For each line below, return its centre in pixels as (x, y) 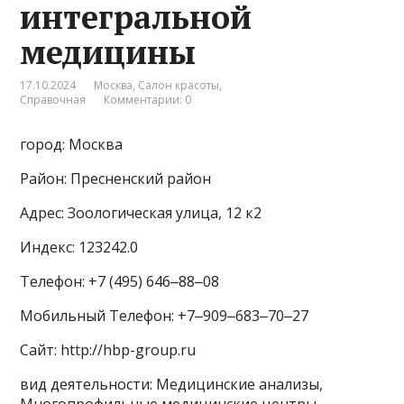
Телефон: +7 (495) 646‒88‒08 (120, 281)
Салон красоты (179, 85)
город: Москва (72, 144)
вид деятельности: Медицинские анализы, (172, 384)
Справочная (53, 99)
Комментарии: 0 (148, 99)
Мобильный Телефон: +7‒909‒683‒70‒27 (165, 315)
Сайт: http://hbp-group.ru (108, 349)
